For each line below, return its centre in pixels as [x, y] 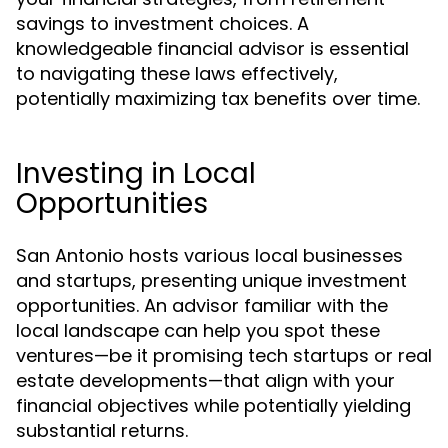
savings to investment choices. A [162, 23]
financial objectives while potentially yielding [213, 405]
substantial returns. [102, 430]
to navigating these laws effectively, [177, 73]
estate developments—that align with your [205, 380]
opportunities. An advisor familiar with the [202, 305]
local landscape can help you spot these [198, 330]
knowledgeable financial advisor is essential [212, 48]
